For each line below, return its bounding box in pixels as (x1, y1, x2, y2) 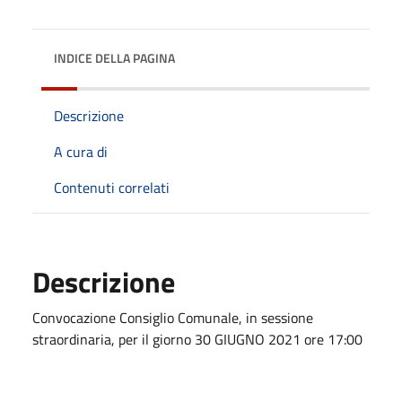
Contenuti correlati (54, 176, 170, 198)
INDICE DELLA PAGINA (54, 48, 175, 67)
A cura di (54, 140, 108, 162)
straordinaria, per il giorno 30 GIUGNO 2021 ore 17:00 (32, 328, 363, 350)
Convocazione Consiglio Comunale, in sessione (32, 306, 313, 328)
